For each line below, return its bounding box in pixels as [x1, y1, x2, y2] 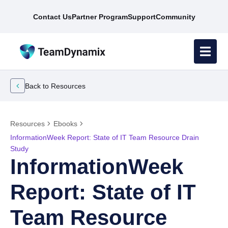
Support [127, 13, 156, 21]
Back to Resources [25, 81, 85, 90]
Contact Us [33, 13, 72, 21]
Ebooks [53, 120, 77, 128]
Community [155, 13, 195, 21]
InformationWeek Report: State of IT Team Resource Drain [10, 133, 199, 141]
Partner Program [71, 13, 128, 21]
